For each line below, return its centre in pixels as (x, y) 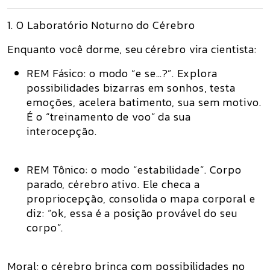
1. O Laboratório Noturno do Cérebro (101, 25)
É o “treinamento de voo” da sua (109, 117)
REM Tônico (56, 170)
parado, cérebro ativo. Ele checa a (113, 184)
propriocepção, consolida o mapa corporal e (141, 199)
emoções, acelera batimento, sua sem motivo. (144, 102)
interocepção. (62, 131)
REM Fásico (55, 73)
